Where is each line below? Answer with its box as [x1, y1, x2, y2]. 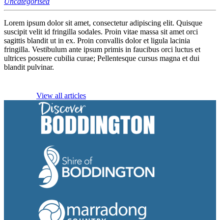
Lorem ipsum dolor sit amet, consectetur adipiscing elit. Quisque [4, 18, 202, 27]
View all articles [36, 91, 86, 100]
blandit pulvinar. [4, 62, 54, 71]
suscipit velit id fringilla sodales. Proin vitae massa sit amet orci [4, 27, 198, 36]
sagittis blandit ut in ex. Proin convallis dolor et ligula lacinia [4, 36, 190, 45]
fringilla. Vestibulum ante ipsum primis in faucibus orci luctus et [4, 45, 200, 54]
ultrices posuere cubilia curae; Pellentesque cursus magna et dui [4, 54, 199, 62]
